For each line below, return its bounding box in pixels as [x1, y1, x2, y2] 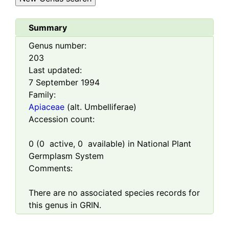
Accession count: [29, 114, 95, 125]
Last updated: [29, 65, 82, 76]
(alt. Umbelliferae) [64, 102, 136, 112]
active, [44, 139, 78, 149]
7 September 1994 [29, 77, 100, 88]
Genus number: [29, 40, 86, 51]
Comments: [29, 163, 73, 174]
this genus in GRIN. [29, 200, 101, 211]
